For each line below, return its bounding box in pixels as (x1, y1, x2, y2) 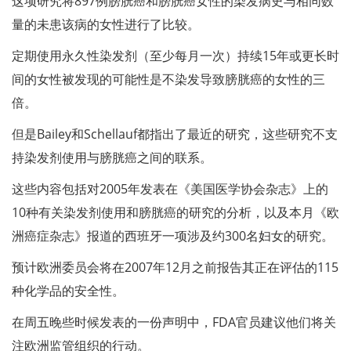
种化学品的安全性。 (12, 282, 125, 299)
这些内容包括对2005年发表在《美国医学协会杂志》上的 (12, 180, 328, 197)
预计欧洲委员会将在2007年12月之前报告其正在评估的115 (12, 259, 338, 276)
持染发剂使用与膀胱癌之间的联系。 (12, 149, 212, 166)
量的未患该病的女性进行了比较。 (12, 16, 200, 33)
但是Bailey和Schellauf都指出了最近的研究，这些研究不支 (12, 125, 338, 143)
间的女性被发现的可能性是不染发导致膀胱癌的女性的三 (12, 71, 325, 88)
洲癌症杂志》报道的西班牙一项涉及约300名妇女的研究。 (12, 227, 334, 244)
